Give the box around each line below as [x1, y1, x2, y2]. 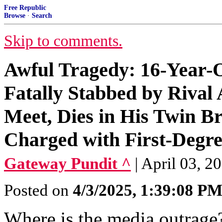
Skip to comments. [4, 32, 122, 50]
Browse [4, 12, 25, 19]
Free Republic [4, 4, 46, 11]
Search [32, 12, 52, 19]
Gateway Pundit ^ [4, 155, 131, 172]
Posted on [4, 181, 73, 199]
